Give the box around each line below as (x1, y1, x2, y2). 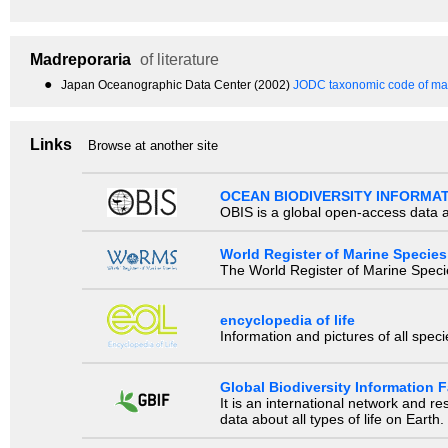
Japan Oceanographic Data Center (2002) (61, 77, 293, 92)
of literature (135, 50, 219, 68)
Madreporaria (30, 50, 131, 68)
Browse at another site (88, 137, 218, 153)
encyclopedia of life (219, 312, 355, 329)
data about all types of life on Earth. (219, 410, 444, 427)
